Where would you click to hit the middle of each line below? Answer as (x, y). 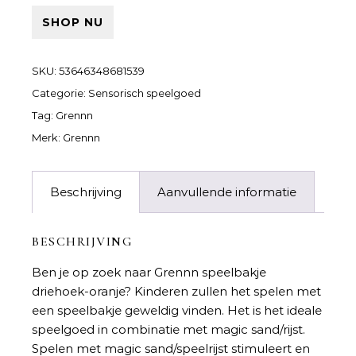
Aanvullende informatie (227, 192)
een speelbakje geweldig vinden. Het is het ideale (177, 310)
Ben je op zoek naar (93, 272)
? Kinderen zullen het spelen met (223, 291)
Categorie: (60, 93)
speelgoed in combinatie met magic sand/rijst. (168, 329)
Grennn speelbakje (210, 272)
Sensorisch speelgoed (145, 93)
